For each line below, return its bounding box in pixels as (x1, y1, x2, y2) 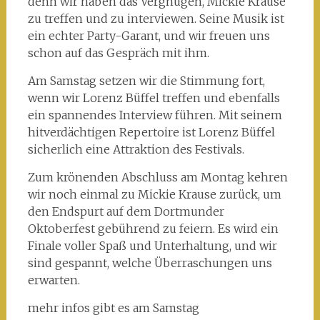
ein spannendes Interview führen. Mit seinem (27, 107, 282, 122)
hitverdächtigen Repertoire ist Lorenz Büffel (27, 124, 275, 139)
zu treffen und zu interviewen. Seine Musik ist (27, 11, 284, 26)
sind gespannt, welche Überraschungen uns (27, 255, 272, 270)
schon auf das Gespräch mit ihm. (27, 45, 209, 60)
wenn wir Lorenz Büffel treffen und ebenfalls (27, 90, 280, 105)
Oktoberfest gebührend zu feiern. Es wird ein (27, 221, 279, 236)
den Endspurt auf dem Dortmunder (27, 204, 224, 219)
